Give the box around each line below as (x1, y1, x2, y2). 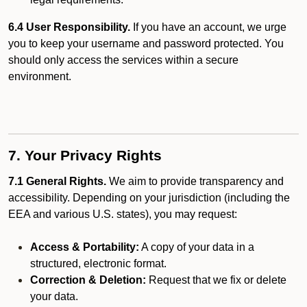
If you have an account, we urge (130, 21, 286, 33)
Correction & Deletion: (30, 274, 146, 286)
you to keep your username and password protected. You (8, 38, 284, 49)
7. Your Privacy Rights (8, 147, 162, 164)
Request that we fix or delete (146, 274, 286, 286)
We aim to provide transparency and (106, 175, 284, 187)
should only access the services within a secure (8, 54, 238, 66)
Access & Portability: (30, 241, 139, 253)
